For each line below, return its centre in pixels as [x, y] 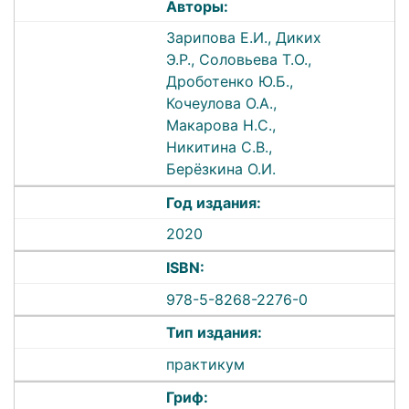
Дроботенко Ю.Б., [230, 82]
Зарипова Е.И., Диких [244, 38]
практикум [206, 364]
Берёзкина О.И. [221, 169]
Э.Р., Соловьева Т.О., [239, 60]
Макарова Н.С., [221, 126]
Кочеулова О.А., [222, 104]
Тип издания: [215, 333]
